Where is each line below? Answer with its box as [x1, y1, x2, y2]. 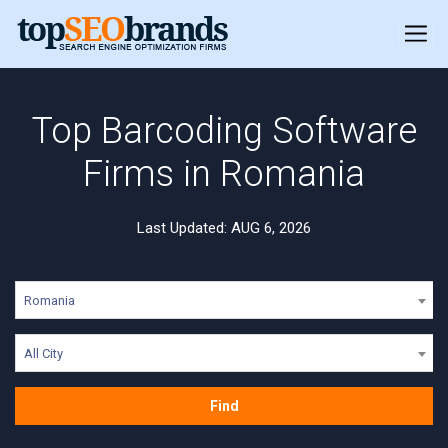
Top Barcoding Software [31, 110, 417, 152]
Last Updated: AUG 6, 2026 [137, 219, 311, 237]
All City [24, 346, 63, 361]
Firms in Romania [83, 153, 365, 195]
